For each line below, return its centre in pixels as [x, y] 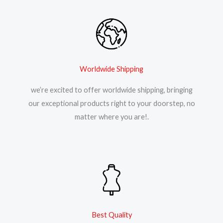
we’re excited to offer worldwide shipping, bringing [111, 90]
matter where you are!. [111, 116]
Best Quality [111, 215]
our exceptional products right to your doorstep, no [111, 103]
